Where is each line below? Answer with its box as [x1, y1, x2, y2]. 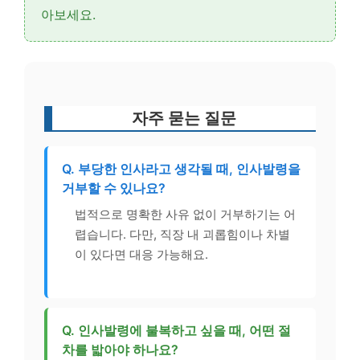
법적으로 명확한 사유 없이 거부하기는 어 [75, 207, 296, 222]
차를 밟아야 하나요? [62, 341, 178, 358]
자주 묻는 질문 [132, 108, 236, 128]
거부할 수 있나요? [62, 180, 166, 196]
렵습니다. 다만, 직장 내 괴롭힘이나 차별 [75, 227, 290, 242]
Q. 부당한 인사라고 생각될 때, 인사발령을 [62, 161, 301, 177]
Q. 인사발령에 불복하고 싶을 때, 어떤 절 [62, 321, 291, 338]
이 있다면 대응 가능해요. [75, 247, 208, 262]
